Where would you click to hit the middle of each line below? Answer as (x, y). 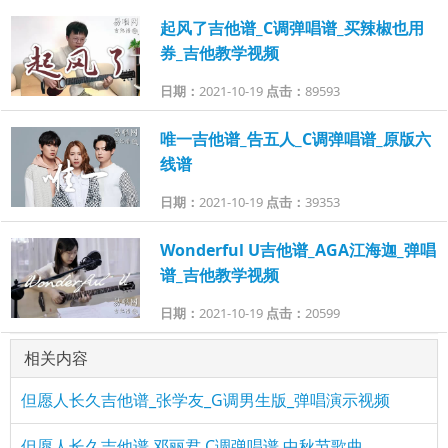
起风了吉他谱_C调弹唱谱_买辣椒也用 (291, 28)
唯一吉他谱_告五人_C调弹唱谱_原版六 (295, 139)
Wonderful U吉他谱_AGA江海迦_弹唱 (297, 250)
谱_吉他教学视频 (219, 275)
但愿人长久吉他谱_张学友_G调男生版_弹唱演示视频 (205, 400)
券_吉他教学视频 (219, 53)
